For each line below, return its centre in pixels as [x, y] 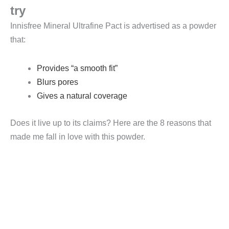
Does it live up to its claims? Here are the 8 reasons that [111, 123]
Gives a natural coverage [82, 96]
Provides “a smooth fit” [77, 68]
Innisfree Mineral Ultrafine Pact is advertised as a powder [113, 26]
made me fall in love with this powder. [78, 137]
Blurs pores [57, 82]
